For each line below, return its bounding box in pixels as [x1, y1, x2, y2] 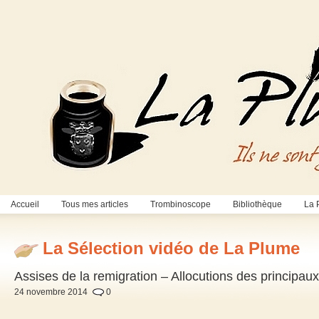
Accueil [11, 199, 39, 209]
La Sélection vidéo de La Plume [43, 239, 300, 258]
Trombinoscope [150, 199, 211, 209]
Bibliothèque [233, 199, 282, 209]
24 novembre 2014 [14, 287, 88, 298]
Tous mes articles [61, 199, 128, 209]
